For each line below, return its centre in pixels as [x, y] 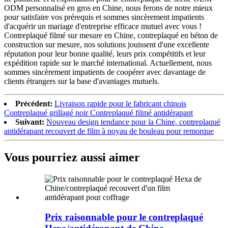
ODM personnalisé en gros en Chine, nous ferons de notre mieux [108, 8]
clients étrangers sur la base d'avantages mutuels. [82, 81]
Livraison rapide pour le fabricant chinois [120, 103]
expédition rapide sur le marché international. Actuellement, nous [108, 63]
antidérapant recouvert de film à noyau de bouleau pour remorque [109, 131]
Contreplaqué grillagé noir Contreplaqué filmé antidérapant [98, 112]
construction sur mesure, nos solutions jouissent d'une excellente [107, 44]
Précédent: [34, 103]
